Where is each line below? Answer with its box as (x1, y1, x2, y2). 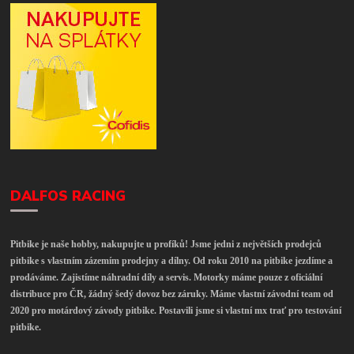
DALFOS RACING (10, 186, 126, 206)
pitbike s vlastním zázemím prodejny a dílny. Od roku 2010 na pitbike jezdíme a (10, 254, 333, 266)
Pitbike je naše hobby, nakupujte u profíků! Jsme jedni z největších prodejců (10, 238, 322, 250)
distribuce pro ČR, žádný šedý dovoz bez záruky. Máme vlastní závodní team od (10, 288, 334, 299)
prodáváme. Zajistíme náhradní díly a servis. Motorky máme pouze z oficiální (10, 271, 323, 283)
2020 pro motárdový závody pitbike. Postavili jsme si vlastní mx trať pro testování (10, 304, 342, 316)
